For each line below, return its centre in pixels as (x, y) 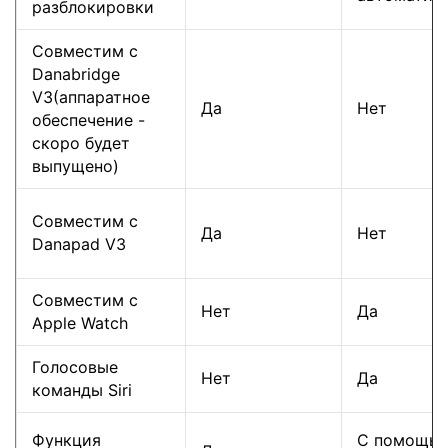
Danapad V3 (79, 243)
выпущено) (75, 165)
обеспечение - (88, 119)
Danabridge (76, 73)
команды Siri (82, 389)
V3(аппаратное (91, 96)
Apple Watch (80, 322)
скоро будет (81, 142)
